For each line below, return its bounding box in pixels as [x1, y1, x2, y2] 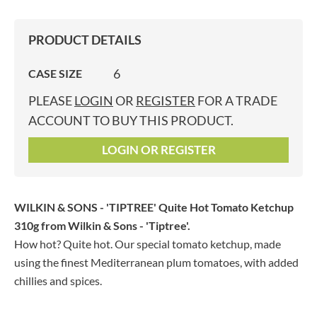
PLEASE [28, 93, 74, 108]
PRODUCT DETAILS [28, 32, 142, 47]
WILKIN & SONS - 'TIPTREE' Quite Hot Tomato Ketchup [14, 200, 294, 214]
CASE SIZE [28, 67, 82, 80]
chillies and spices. [14, 274, 102, 287]
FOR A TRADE [195, 93, 277, 108]
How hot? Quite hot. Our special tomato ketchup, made [14, 237, 281, 250]
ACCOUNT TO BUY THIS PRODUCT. [28, 113, 234, 128]
